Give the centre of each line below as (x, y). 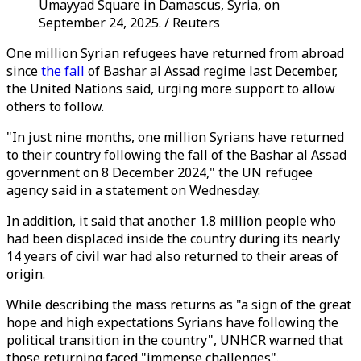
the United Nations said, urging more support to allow (171, 89)
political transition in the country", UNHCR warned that (175, 340)
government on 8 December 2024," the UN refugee (160, 172)
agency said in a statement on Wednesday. (133, 190)
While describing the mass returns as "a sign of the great (179, 305)
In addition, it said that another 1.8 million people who (171, 221)
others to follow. (55, 106)
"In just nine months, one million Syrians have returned (175, 137)
